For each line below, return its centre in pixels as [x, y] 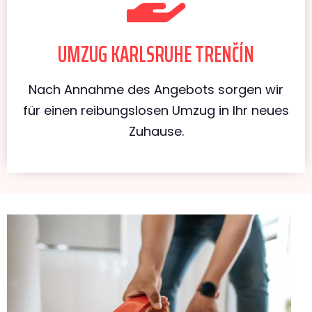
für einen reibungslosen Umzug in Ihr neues [156, 110]
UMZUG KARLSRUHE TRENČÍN [156, 54]
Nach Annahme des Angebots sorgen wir [156, 89]
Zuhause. [156, 131]
